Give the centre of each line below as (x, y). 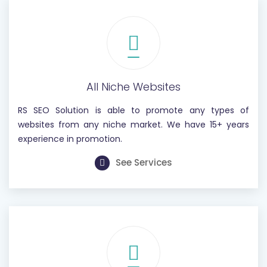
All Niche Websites (133, 87)
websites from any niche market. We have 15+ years (133, 125)
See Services (144, 162)
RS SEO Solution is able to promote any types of (133, 110)
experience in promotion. (70, 139)
